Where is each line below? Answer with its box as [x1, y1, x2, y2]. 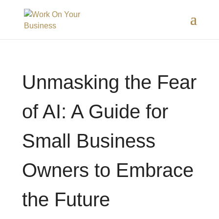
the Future [22, 189, 110, 210]
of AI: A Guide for [22, 101, 168, 122]
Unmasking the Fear [22, 71, 197, 93]
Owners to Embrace [22, 159, 194, 181]
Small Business [22, 130, 155, 152]
